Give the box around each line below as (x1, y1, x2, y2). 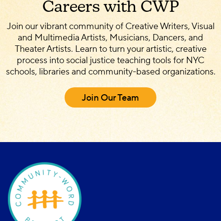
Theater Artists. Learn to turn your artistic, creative (14, 43, 207, 55)
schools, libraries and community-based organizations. (5, 66, 216, 77)
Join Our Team (82, 92, 139, 104)
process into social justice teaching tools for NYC (17, 55, 204, 66)
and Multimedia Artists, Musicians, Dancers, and (18, 32, 203, 43)
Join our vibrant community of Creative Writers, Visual (6, 21, 215, 32)
